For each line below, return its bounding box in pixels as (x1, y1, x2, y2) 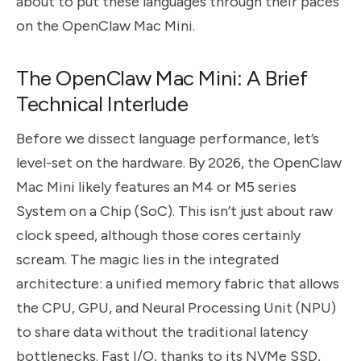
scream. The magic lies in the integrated (16, 250, 279, 268)
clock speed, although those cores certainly (16, 226, 301, 244)
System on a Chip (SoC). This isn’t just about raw (16, 201, 333, 220)
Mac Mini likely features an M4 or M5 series (16, 177, 297, 196)
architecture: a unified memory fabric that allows (16, 274, 339, 293)
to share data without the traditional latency (16, 322, 308, 341)
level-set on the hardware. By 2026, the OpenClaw (16, 153, 342, 172)
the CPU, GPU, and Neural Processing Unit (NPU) (16, 298, 336, 317)
